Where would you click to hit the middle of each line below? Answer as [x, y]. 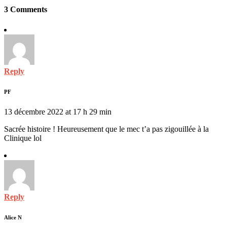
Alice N [13, 217]
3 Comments [26, 10]
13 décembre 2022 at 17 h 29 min [58, 111]
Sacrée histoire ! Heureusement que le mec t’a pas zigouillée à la [106, 129]
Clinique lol [23, 138]
